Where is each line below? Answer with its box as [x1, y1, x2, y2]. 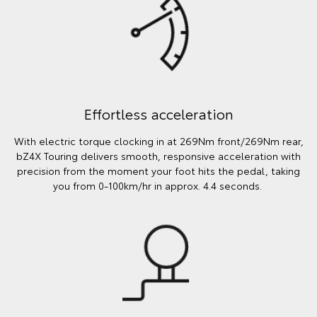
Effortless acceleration [83, 103, 234, 123]
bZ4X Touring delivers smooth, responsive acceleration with [16, 148, 301, 163]
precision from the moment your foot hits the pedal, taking [17, 163, 300, 178]
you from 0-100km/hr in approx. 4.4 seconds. [52, 178, 265, 192]
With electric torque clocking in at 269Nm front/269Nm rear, [13, 133, 304, 148]
